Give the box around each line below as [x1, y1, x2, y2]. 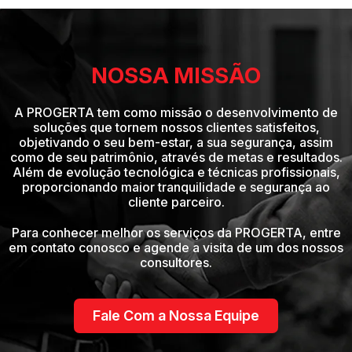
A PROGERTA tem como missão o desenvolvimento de [14, 104, 338, 121]
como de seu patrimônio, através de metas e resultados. [9, 149, 343, 166]
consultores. [140, 255, 212, 271]
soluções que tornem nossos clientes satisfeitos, [32, 119, 320, 136]
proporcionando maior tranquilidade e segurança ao [22, 179, 330, 196]
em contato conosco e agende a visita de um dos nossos [9, 240, 343, 256]
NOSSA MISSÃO [91, 62, 261, 90]
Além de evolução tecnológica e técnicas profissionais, [12, 164, 340, 181]
